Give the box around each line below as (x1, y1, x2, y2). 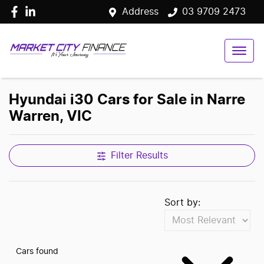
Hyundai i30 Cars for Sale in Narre (9, 93, 245, 107)
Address (122, 7, 159, 16)
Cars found (16, 247, 58, 256)
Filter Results (110, 151, 168, 160)
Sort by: (164, 198, 200, 207)
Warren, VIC (9, 110, 92, 124)
